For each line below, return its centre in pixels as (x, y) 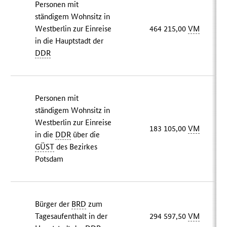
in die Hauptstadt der (69, 41)
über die (86, 135)
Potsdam (49, 159)
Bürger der (53, 204)
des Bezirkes (76, 147)
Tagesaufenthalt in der (71, 216)
